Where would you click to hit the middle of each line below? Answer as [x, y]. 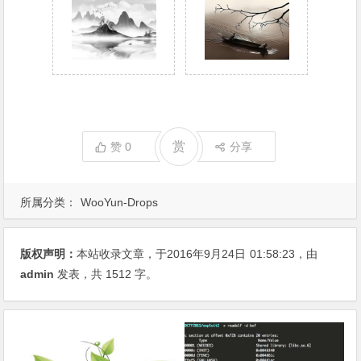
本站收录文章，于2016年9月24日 [162, 254]
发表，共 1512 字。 [106, 274]
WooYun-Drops [120, 203]
